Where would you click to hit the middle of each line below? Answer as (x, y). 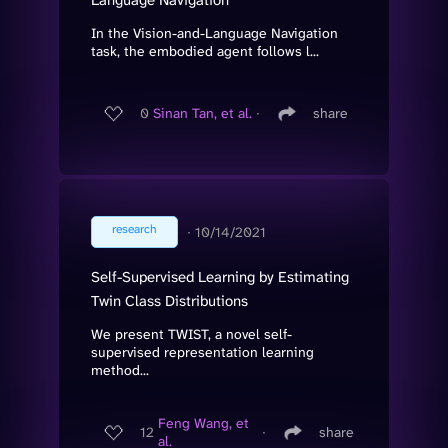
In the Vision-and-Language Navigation (214, 32)
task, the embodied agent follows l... (205, 50)
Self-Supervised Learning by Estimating (220, 276)
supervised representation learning (202, 351)
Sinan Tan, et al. (202, 113)
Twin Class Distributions (169, 300)
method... (120, 369)
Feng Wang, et (203, 423)
